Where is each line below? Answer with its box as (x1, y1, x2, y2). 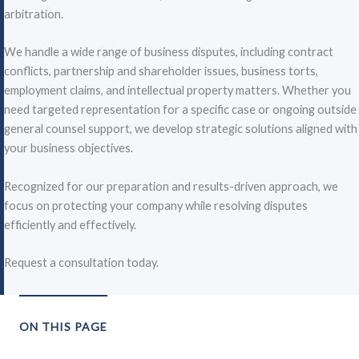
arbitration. (4, 7, 63, 22)
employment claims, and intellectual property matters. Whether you (4, 83, 351, 98)
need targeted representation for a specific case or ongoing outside (4, 103, 357, 117)
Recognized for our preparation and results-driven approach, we (4, 179, 338, 193)
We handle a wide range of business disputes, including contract (4, 45, 333, 59)
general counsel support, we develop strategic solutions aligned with (4, 122, 357, 136)
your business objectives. (4, 141, 133, 155)
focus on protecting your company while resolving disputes (4, 198, 308, 212)
